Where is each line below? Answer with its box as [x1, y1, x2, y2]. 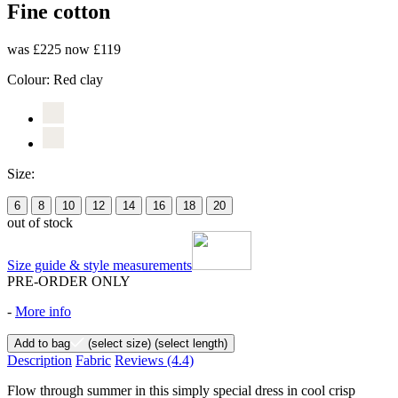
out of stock [7, 214, 73, 230]
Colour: [7, 71, 53, 87]
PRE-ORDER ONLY [7, 273, 131, 289]
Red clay [53, 71, 103, 87]
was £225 [7, 41, 65, 57]
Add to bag [14, 336, 70, 350]
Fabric [76, 352, 111, 368]
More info [15, 303, 71, 319]
